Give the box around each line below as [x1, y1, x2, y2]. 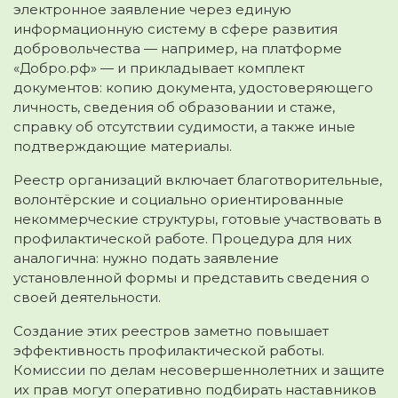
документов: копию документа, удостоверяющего [13, 78, 373, 96]
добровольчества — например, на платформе [13, 39, 342, 57]
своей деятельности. [13, 288, 161, 306]
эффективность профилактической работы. [13, 341, 324, 359]
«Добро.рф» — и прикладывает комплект [13, 59, 305, 76]
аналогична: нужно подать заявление [13, 249, 279, 267]
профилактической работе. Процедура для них [13, 229, 352, 247]
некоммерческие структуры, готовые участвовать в [13, 210, 382, 227]
